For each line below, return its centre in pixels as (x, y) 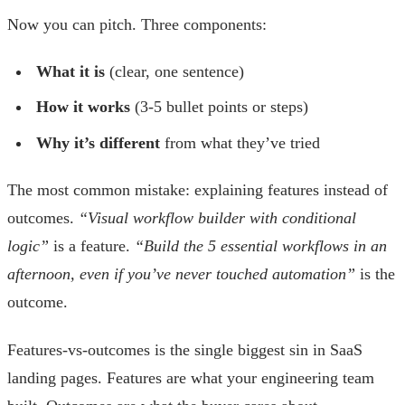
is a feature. (92, 246)
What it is (70, 72)
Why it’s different (98, 142)
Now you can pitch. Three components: (137, 24)
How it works (83, 107)
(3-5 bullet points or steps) (219, 107)
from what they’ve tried (240, 142)
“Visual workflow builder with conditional (217, 218)
